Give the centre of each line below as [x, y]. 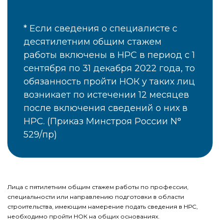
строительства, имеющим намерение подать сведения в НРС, [103, 207]
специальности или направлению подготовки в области [96, 197]
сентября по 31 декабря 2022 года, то [109, 69]
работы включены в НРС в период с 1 [109, 55]
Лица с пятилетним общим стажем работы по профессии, [98, 187]
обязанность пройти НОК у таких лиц [109, 82]
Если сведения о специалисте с [103, 29]
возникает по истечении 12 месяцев [106, 95]
